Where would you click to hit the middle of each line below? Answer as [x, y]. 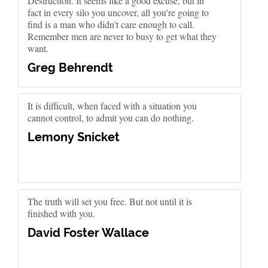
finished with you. [61, 213]
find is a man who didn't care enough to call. [111, 24]
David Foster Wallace [88, 233]
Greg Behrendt [70, 68]
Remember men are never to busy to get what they [122, 36]
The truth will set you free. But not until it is [110, 201]
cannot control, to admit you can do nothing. [111, 118]
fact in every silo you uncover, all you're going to [118, 12]
